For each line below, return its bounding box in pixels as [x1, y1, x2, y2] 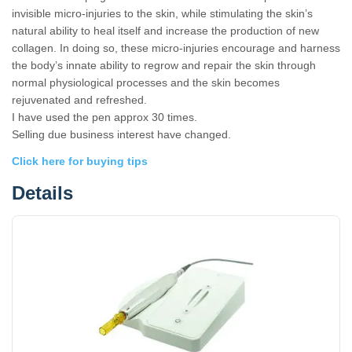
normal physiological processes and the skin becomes [12, 76, 280, 90]
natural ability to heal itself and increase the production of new [12, 24, 319, 38]
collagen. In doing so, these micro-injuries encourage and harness [12, 42, 340, 55]
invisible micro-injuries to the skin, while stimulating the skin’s [12, 7, 313, 20]
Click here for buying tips [12, 154, 148, 167]
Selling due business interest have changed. [12, 128, 231, 141]
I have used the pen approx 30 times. [12, 111, 197, 124]
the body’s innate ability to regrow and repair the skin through [12, 59, 316, 72]
